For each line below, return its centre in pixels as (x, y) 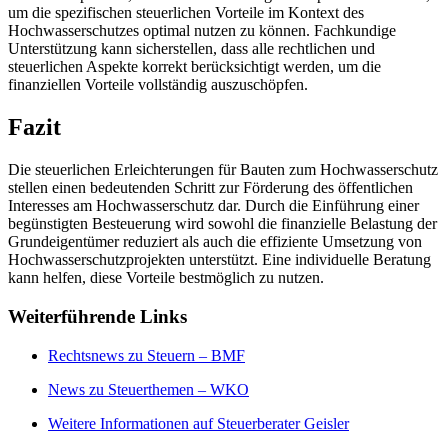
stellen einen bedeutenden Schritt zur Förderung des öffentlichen (210, 188)
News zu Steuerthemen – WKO (148, 389)
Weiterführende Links (97, 316)
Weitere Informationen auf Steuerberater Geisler (198, 423)
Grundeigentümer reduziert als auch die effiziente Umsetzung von (215, 242)
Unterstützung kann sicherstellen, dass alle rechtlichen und (191, 49)
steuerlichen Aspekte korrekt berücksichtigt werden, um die (194, 67)
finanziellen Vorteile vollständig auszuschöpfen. (158, 85)
